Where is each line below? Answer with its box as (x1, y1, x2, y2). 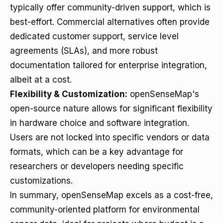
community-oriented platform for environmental (10, 205, 200, 215)
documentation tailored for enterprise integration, (10, 60, 207, 70)
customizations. (10, 176, 73, 186)
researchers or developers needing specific (10, 161, 184, 171)
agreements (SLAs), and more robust (10, 46, 158, 56)
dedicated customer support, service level (10, 31, 179, 41)
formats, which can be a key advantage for (10, 147, 183, 157)
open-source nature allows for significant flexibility (10, 104, 213, 113)
